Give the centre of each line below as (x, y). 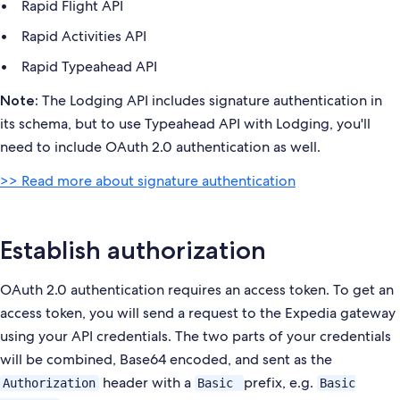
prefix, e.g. (280, 383)
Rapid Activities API (84, 36)
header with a (146, 383)
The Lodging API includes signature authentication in (210, 100)
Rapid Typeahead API (89, 67)
